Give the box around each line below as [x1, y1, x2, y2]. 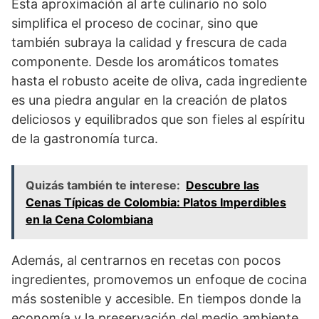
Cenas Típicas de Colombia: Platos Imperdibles [26, 194, 286, 209]
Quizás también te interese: [26, 177, 180, 192]
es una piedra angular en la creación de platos [11, 92, 287, 108]
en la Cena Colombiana [26, 211, 153, 226]
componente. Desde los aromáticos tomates [11, 53, 278, 69]
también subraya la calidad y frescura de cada [11, 34, 287, 50]
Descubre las [186, 177, 259, 192]
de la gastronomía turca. [11, 130, 158, 146]
